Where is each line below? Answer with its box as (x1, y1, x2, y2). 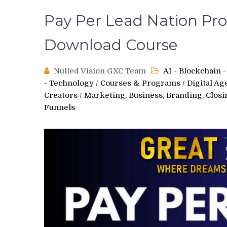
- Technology (44, 79, 94, 88)
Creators (44, 91, 78, 100)
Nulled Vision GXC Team (54, 66, 146, 75)
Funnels (44, 103, 75, 112)
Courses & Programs (100, 79, 180, 88)
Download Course (44, 35, 178, 54)
